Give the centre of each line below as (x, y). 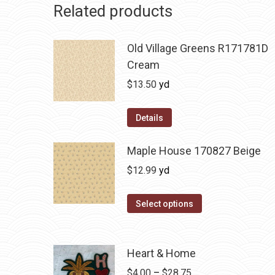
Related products (113, 11)
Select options (165, 204)
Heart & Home (161, 253)
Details (149, 118)
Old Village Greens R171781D (198, 48)
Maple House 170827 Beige (194, 151)
